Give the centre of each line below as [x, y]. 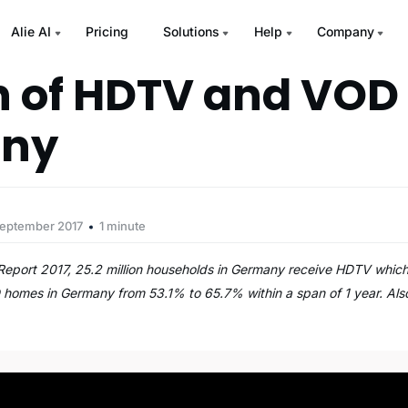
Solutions [191, 31]
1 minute [123, 226]
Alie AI [31, 31]
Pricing [107, 31]
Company [345, 31]
